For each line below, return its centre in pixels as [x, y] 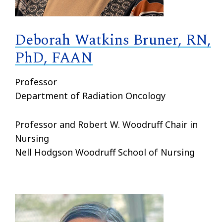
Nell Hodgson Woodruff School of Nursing [105, 152]
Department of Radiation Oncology [90, 95]
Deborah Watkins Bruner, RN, [113, 40]
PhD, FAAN [54, 58]
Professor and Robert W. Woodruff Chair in [106, 124]
